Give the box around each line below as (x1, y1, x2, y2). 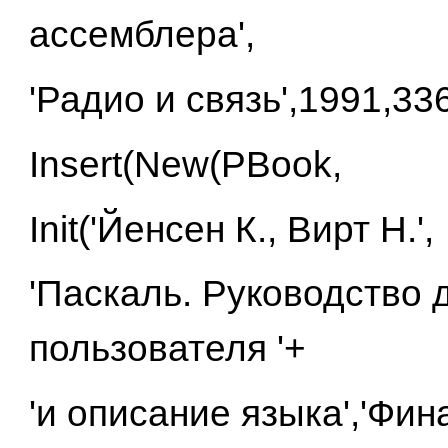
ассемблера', (28, 14, 255, 56)
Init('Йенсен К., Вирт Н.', (28, 208, 434, 250)
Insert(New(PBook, (28, 143, 342, 185)
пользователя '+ (28, 328, 306, 370)
